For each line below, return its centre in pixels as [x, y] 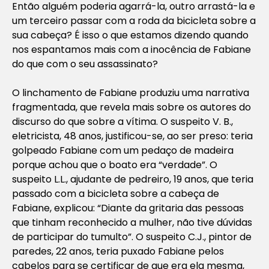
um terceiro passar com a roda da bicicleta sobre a [134, 20]
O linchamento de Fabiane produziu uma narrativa [131, 92]
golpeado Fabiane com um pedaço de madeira [123, 150]
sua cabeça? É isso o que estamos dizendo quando [130, 35]
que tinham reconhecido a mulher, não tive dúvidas [132, 222]
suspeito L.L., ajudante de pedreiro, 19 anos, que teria [133, 179]
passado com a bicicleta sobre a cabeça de [116, 193]
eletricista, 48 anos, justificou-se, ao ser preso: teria [132, 136]
